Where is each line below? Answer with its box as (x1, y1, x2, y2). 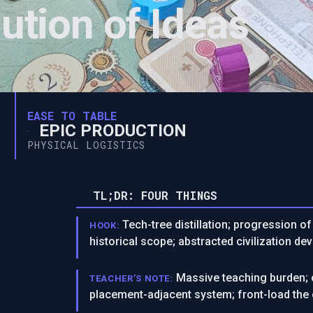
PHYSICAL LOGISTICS (27, 138, 146, 152)
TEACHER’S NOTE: (89, 273, 173, 284)
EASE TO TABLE (27, 108, 117, 123)
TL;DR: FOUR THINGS (93, 188, 218, 203)
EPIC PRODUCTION (39, 121, 187, 140)
